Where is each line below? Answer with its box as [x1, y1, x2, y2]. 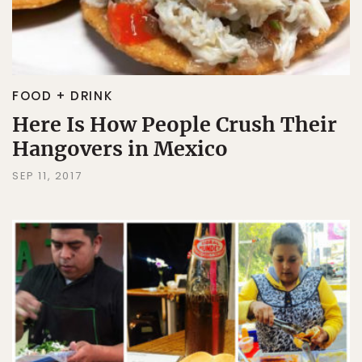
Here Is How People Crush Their [12, 111, 337, 137]
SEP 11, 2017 [12, 167, 82, 183]
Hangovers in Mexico [12, 135, 228, 162]
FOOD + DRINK [12, 86, 113, 104]
